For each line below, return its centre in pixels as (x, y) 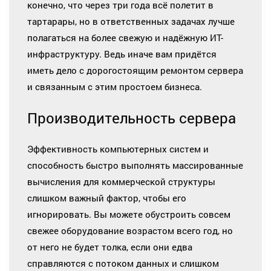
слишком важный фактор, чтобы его (107, 198)
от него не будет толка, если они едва (110, 247)
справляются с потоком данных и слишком (123, 263)
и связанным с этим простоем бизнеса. (115, 86)
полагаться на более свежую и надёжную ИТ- (125, 37)
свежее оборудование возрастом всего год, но (130, 230)
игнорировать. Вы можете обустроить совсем (129, 214)
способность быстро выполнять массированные (135, 165)
